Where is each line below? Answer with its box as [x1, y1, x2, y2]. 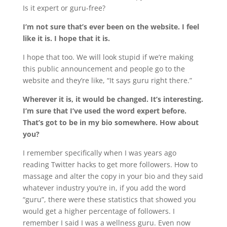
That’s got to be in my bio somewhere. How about [22, 118, 199, 128]
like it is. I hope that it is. [22, 33, 110, 44]
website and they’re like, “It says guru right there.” [22, 75, 192, 86]
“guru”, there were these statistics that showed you [22, 195, 196, 205]
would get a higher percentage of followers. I [22, 206, 175, 216]
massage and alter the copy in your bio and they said [22, 171, 203, 181]
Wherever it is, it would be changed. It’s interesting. [22, 94, 203, 104]
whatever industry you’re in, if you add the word [22, 183, 186, 193]
